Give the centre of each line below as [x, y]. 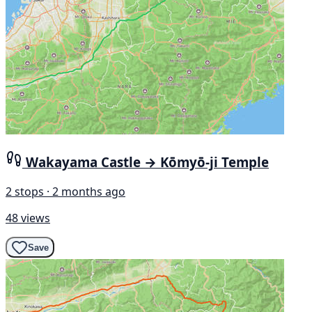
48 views [28, 218]
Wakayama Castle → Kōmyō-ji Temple [147, 162]
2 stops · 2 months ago [65, 192]
